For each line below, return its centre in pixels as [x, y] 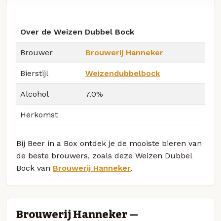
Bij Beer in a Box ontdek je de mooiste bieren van [109, 144]
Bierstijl [34, 74]
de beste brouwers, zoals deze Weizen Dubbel [104, 156]
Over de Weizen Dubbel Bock [77, 32]
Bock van [35, 168]
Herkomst [39, 115]
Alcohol [35, 94]
